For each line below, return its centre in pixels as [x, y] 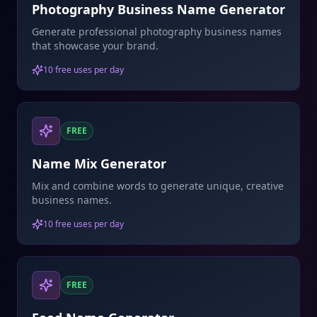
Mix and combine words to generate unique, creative [158, 186]
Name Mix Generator [99, 163]
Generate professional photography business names [157, 31]
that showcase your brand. [95, 46]
